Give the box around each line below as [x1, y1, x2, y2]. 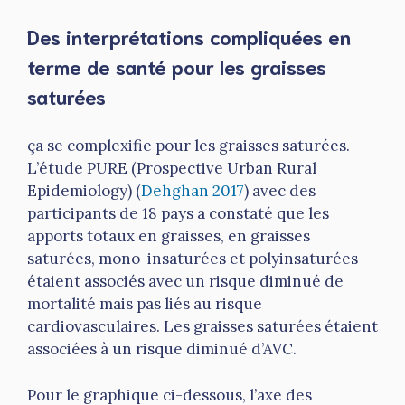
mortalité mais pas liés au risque [27, 294, 262, 315]
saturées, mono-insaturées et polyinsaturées [27, 249, 358, 269]
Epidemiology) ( [27, 181, 141, 202]
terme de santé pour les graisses [27, 52, 326, 79]
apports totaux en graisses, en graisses [27, 226, 310, 247]
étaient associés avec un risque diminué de [27, 271, 344, 292]
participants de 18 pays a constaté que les [27, 203, 329, 224]
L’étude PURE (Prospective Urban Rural [27, 158, 316, 179]
